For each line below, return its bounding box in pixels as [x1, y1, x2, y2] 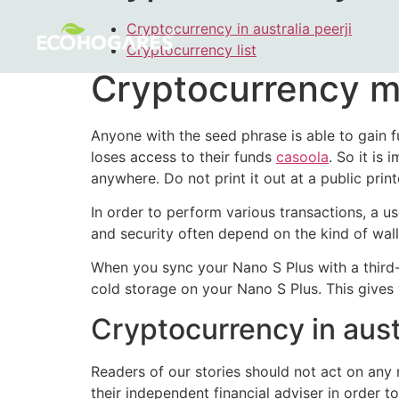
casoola [276, 147, 329, 166]
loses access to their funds [91, 147, 276, 166]
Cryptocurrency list [126, 40, 256, 59]
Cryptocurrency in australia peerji [126, 19, 352, 37]
